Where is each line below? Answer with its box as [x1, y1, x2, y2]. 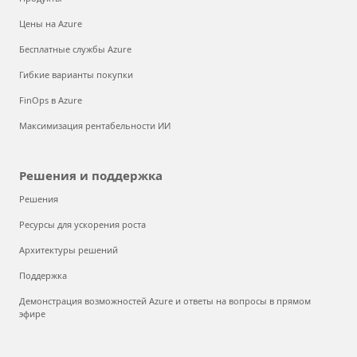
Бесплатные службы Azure [19, 42, 131, 55]
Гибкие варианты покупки [19, 68, 133, 80]
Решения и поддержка [19, 167, 163, 183]
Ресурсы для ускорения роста [19, 218, 146, 230]
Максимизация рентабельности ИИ [19, 119, 171, 131]
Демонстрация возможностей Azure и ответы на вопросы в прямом [19, 294, 311, 307]
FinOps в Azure [19, 93, 82, 106]
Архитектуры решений [19, 243, 118, 256]
